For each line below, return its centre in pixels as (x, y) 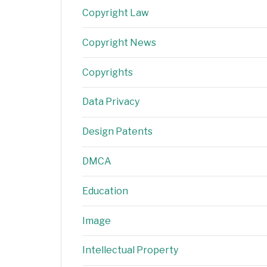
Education (105, 191)
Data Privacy (111, 102)
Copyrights (108, 72)
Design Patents (117, 132)
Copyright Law (116, 13)
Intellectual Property (130, 250)
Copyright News (119, 42)
